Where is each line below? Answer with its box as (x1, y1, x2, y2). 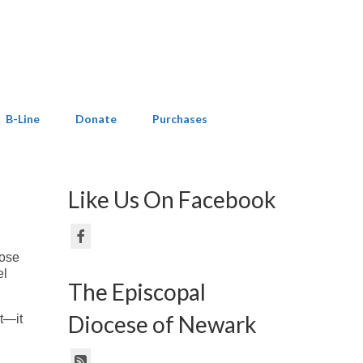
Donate (75, 111, 117, 126)
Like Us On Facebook (67, 185, 276, 213)
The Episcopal (67, 277, 206, 305)
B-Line (6, 111, 40, 126)
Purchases (152, 111, 207, 126)
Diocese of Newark (67, 310, 257, 338)
